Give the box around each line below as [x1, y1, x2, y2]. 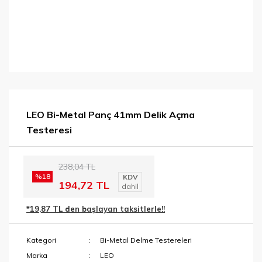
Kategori [26, 236, 56, 244]
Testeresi [26, 124, 72, 136]
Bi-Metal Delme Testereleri [100, 236, 192, 244]
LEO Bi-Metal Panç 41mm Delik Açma [26, 109, 195, 120]
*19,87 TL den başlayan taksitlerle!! [26, 204, 165, 213]
